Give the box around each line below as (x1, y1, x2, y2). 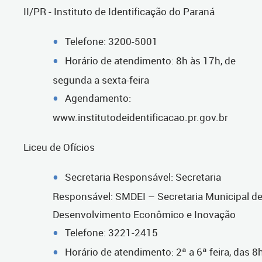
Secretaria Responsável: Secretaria (65, 170, 221, 184)
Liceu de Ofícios (23, 140, 95, 154)
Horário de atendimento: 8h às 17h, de (65, 54, 236, 68)
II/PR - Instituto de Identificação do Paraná (23, 5, 215, 19)
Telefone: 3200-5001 (65, 35, 158, 49)
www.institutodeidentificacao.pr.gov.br (53, 111, 228, 125)
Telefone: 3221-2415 (65, 226, 158, 240)
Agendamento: (65, 91, 133, 105)
